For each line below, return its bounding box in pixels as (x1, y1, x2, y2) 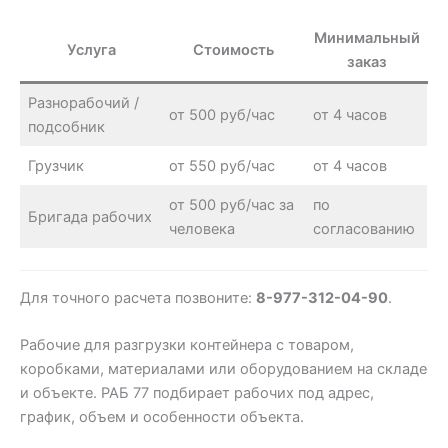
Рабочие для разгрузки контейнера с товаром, (20, 336, 354, 355)
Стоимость (193, 40, 274, 59)
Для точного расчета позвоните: (20, 288, 256, 307)
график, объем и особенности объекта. (20, 408, 304, 427)
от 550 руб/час (169, 156, 276, 175)
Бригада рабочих (28, 207, 153, 226)
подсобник (28, 117, 106, 136)
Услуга (66, 40, 116, 59)
